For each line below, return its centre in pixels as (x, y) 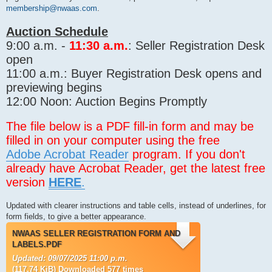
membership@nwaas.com (52, 8)
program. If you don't (187, 155)
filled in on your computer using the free (113, 141)
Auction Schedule (57, 32)
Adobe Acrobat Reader (67, 155)
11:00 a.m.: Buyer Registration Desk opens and (134, 74)
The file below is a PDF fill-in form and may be (130, 127)
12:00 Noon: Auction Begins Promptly (107, 102)
